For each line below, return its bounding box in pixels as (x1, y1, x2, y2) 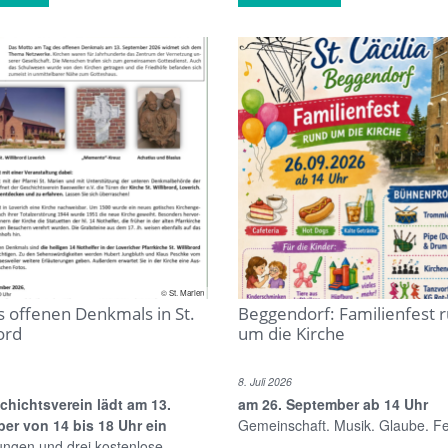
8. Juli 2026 (238, 373, 292, 389)
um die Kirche (238, 321, 345, 345)
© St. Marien (161, 286, 204, 298)
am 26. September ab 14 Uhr (238, 393, 428, 414)
